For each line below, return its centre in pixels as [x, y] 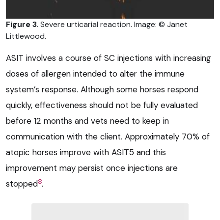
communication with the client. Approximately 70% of [108, 137]
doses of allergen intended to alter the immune [95, 74]
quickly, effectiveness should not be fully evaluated [102, 105]
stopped [22, 184]
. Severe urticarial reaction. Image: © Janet [112, 25]
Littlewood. [26, 36]
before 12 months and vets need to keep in [87, 121]
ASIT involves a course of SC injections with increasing [109, 58]
